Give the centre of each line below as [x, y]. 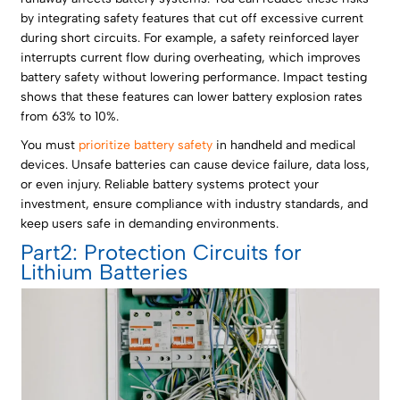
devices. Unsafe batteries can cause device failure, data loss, [196, 165]
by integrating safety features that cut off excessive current [192, 19]
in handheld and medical [284, 146]
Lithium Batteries [104, 272]
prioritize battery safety [146, 146]
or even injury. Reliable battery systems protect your [170, 185]
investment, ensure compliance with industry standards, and [195, 204]
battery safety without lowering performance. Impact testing [194, 78]
